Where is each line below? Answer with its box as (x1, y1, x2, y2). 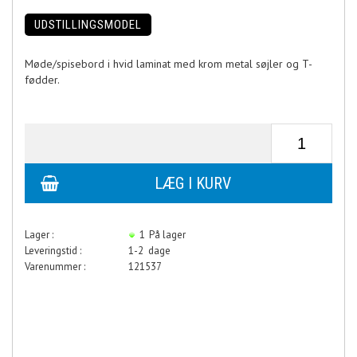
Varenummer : (25, 259, 85, 273)
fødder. (25, 72, 60, 87)
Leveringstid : (25, 243, 81, 257)
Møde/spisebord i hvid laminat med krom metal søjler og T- (25, 56, 312, 71)
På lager (149, 227, 188, 241)
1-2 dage (128, 243, 171, 257)
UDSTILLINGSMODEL (34, 17, 142, 32)
